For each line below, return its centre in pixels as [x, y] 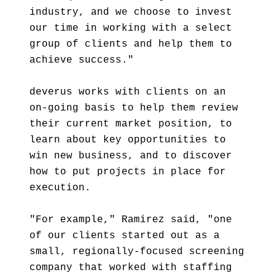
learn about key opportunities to [128, 140]
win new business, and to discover [131, 156]
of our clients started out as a [125, 236]
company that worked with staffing [131, 268]
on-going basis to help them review [134, 108]
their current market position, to [131, 124]
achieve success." [82, 60]
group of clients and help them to [131, 44]
